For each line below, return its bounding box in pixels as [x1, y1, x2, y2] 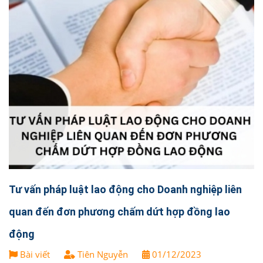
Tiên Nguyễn [75, 248, 128, 260]
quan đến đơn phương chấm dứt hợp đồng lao [9, 205, 230, 218]
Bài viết [18, 248, 52, 260]
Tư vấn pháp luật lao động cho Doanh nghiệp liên [9, 183, 242, 195]
